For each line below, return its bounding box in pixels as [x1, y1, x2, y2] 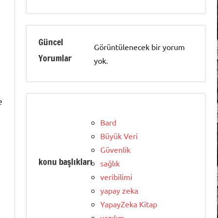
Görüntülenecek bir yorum [94, 42, 185, 52]
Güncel [38, 36, 63, 49]
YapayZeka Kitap [100, 199, 157, 209]
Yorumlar [38, 52, 72, 65]
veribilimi [100, 172, 132, 182]
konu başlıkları [38, 155, 92, 168]
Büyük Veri [100, 131, 138, 141]
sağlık [100, 158, 120, 168]
